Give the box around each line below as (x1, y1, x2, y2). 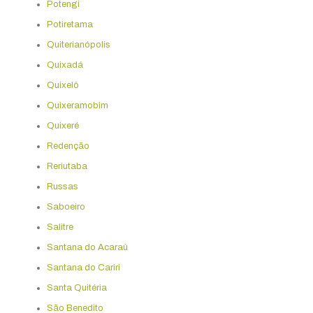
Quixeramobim (46, 100, 108, 110)
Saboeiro (46, 201, 85, 212)
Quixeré (46, 120, 79, 131)
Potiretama (46, 19, 93, 29)
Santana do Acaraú (46, 242, 128, 252)
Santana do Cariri (46, 262, 120, 272)
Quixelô (46, 80, 79, 90)
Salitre (46, 221, 73, 232)
